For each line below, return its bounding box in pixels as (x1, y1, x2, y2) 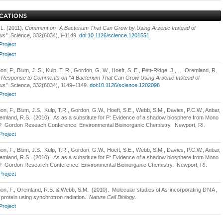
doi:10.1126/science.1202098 (90, 82, 160, 88)
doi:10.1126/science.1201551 (79, 32, 149, 38)
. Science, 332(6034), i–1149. (7, 32, 79, 38)
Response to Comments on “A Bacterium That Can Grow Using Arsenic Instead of (1, 75, 200, 81)
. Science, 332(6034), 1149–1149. (7, 82, 90, 88)
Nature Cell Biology (89, 194, 135, 200)
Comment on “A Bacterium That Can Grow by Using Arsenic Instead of (25, 25, 196, 31)
